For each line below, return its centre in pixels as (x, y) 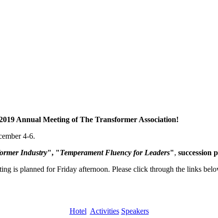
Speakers (135, 211)
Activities (104, 211)
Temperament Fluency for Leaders (115, 153)
